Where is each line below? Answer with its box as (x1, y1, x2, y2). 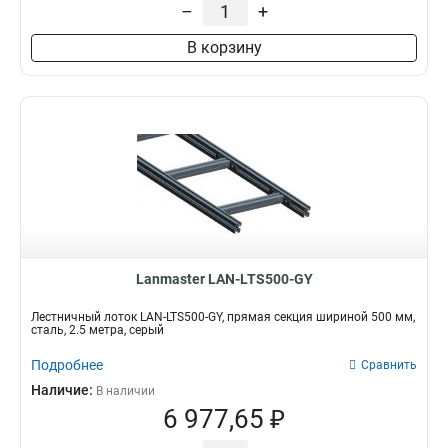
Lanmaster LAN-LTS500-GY (135, 271, 313, 287)
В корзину (186, 38, 262, 57)
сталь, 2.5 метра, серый (31, 323, 164, 337)
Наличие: (31, 382, 96, 398)
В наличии (96, 384, 155, 398)
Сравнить (361, 358, 417, 372)
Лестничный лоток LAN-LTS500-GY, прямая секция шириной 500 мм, (31, 310, 415, 324)
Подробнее (31, 357, 103, 373)
